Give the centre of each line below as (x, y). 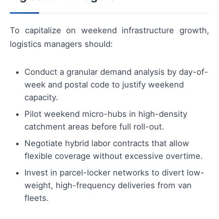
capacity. (41, 97)
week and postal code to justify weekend (104, 84)
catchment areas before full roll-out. (94, 126)
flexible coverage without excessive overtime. (114, 156)
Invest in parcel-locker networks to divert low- (114, 172)
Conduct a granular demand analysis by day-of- (116, 72)
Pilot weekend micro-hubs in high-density (106, 114)
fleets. (37, 198)
